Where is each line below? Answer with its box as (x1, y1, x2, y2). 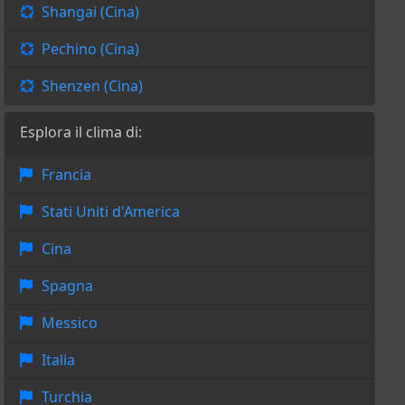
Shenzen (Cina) (41, 76, 143, 97)
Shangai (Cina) (41, 2, 139, 23)
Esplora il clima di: (19, 122, 142, 143)
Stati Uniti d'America (41, 202, 180, 222)
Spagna (41, 276, 93, 297)
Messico (41, 313, 98, 334)
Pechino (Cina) (41, 39, 139, 60)
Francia (41, 165, 91, 185)
